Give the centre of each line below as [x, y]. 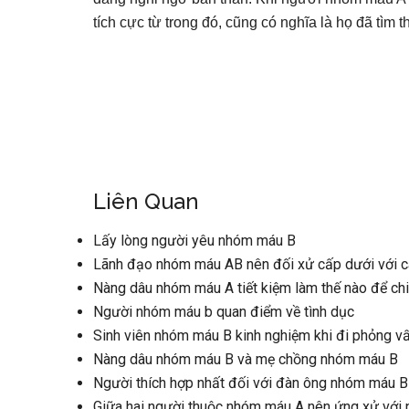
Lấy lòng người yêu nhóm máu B [194, 241]
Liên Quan [146, 201]
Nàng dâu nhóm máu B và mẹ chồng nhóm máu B [246, 359]
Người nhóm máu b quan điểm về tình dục [224, 312]
